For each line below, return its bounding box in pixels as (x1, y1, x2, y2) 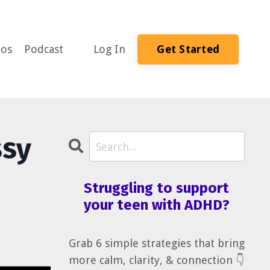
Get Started (157, 43, 219, 55)
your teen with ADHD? (83, 196, 230, 213)
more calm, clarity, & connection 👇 (69, 254, 245, 266)
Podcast (24, 42, 64, 55)
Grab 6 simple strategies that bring (68, 237, 245, 250)
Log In (93, 42, 126, 55)
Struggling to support (84, 180, 230, 196)
